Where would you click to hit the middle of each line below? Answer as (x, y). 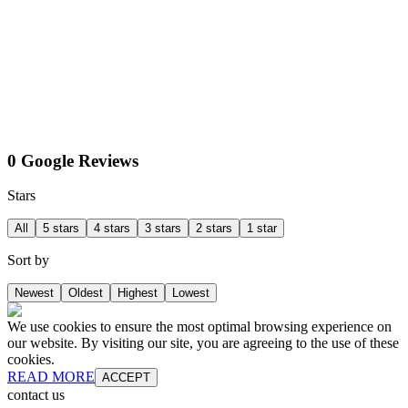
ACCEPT (126, 378)
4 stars (112, 229)
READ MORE (51, 377)
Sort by (28, 260)
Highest (138, 293)
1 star (262, 229)
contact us (36, 395)
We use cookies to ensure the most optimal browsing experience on (199, 327)
